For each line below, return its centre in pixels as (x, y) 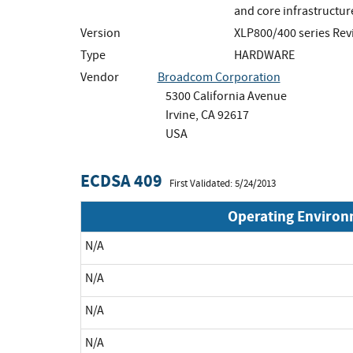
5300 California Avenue (226, 96)
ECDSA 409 (121, 180)
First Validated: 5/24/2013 (223, 183)
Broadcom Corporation (219, 77)
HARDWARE (264, 55)
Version (100, 33)
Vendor (100, 77)
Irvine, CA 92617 (207, 115)
